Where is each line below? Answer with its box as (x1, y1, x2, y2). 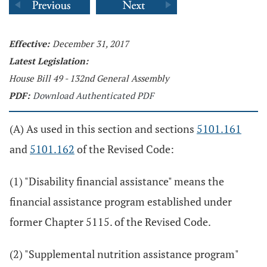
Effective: (9, 38, 49, 49)
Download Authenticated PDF (33, 89, 154, 101)
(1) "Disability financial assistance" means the (10, 174, 224, 188)
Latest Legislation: (9, 55, 88, 67)
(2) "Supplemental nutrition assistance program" (10, 247, 238, 261)
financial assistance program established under (10, 194, 232, 209)
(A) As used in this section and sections (10, 122, 197, 136)
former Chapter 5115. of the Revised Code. (10, 215, 211, 229)
